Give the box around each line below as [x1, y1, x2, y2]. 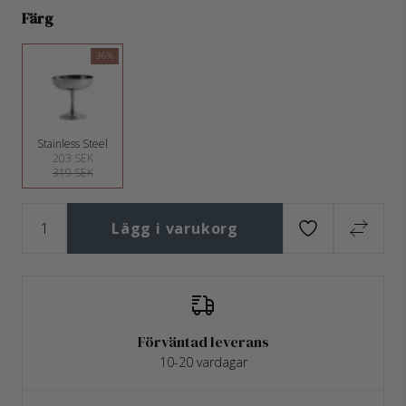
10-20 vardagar [159, 353, 247, 371]
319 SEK [52, 165, 93, 180]
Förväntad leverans [137, 332, 269, 352]
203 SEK [52, 150, 93, 166]
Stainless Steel [37, 136, 108, 151]
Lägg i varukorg [111, 218, 238, 238]
